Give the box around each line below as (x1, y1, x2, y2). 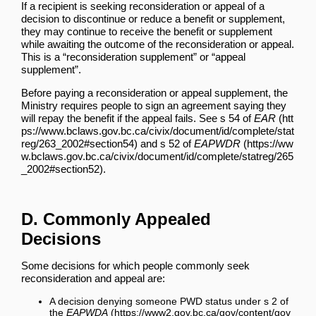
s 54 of (220, 111, 254, 124)
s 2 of (264, 295, 288, 307)
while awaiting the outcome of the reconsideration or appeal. (21, 37, 294, 50)
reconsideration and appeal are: (21, 272, 165, 284)
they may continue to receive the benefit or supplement (21, 25, 272, 37)
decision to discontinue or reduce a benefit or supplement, (21, 12, 285, 25)
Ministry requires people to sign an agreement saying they (21, 99, 286, 111)
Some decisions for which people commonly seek (21, 259, 250, 272)
